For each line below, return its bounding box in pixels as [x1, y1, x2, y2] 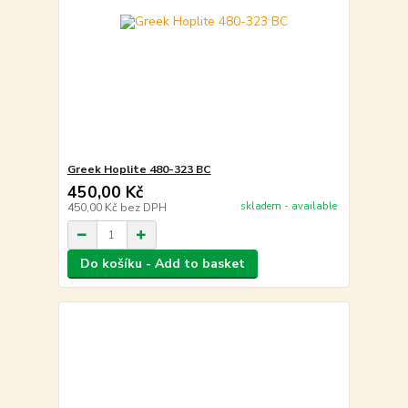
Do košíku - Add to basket [79, 255, 245, 273]
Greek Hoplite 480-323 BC [66, 162, 211, 178]
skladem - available [240, 199, 337, 213]
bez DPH [119, 200, 167, 216]
